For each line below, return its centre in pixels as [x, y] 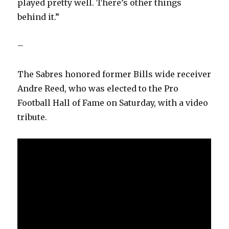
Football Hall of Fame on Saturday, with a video [113, 103]
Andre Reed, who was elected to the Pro [98, 89]
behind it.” [39, 17]
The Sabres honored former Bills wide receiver [114, 74]
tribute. [32, 117]
